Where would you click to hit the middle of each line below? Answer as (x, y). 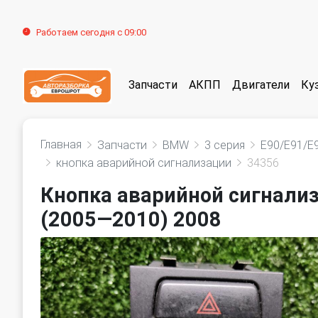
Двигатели (261, 85)
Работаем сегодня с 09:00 (91, 32)
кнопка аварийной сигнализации (144, 163)
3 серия (225, 145)
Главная (61, 144)
